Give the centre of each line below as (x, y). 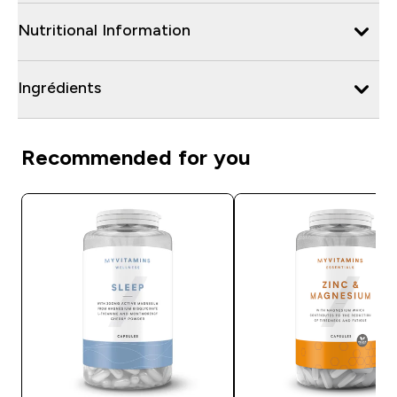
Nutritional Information (104, 30)
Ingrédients (59, 87)
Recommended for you (136, 157)
